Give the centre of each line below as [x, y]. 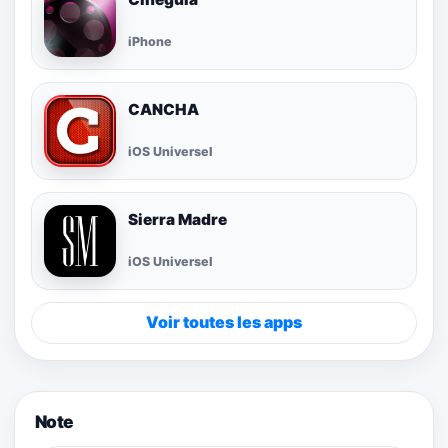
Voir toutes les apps [224, 322]
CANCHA [163, 109]
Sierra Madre [177, 219]
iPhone [150, 42]
